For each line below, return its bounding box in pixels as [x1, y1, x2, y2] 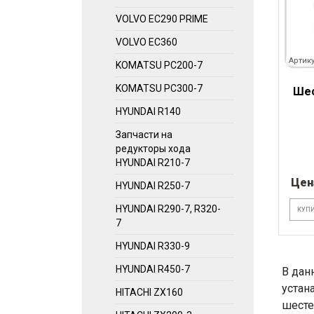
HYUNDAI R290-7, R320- [116, 203, 221, 214]
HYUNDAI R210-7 [116, 157, 190, 168]
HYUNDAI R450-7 [116, 264, 190, 275]
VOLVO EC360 [116, 36, 177, 48]
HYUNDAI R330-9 [116, 240, 190, 252]
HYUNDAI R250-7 [116, 180, 190, 191]
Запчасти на [116, 129, 172, 140]
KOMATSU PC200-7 [116, 60, 203, 71]
